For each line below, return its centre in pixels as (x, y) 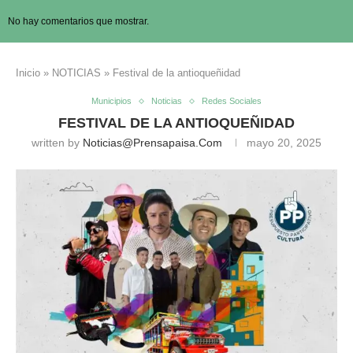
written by (57, 143)
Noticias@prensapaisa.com (152, 143)
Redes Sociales (232, 101)
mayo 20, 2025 (284, 143)
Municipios (111, 101)
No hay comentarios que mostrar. (78, 22)
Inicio (28, 73)
